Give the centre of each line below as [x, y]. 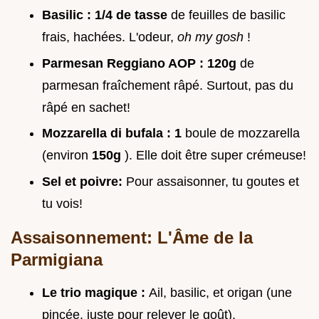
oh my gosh [212, 37]
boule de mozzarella [242, 134]
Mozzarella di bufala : [108, 134]
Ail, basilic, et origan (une [220, 292]
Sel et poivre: [84, 181]
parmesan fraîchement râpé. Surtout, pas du [168, 85]
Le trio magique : [95, 292]
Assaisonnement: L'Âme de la [132, 237]
